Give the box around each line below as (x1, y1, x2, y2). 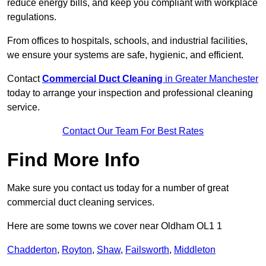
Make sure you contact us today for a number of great (7, 183, 229, 194)
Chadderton (7, 245, 57, 255)
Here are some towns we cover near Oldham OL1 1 (7, 221, 222, 232)
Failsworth (125, 245, 169, 255)
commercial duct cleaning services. (7, 197, 154, 208)
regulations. (7, 12, 59, 23)
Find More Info (7, 149, 140, 171)
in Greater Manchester (163, 74, 258, 84)
